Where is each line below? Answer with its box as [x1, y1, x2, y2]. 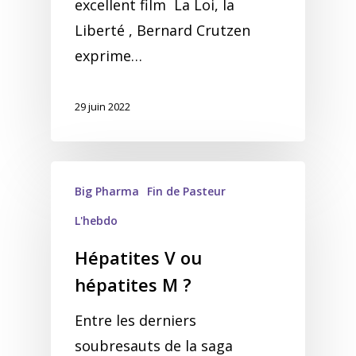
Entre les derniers [75, 311, 196, 330]
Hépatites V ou [75, 246, 202, 269]
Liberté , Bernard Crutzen [75, 21, 250, 40]
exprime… [75, 46, 142, 65]
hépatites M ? [75, 273, 192, 296]
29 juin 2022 [75, 99, 130, 114]
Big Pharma [75, 184, 139, 199]
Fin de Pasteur [147, 184, 226, 199]
